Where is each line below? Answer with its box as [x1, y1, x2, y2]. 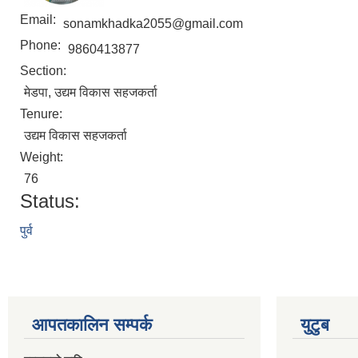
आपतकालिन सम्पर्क [32, 315, 152, 335]
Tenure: [20, 107, 66, 121]
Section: [20, 64, 70, 78]
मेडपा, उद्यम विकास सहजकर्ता [24, 86, 157, 99]
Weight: [20, 150, 66, 164]
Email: [20, 13, 59, 26]
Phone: [20, 38, 64, 52]
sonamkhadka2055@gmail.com [63, 17, 243, 30]
